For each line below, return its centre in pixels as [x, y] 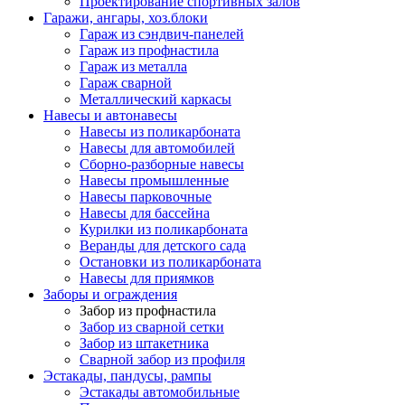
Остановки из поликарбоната [170, 261]
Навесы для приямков [147, 278]
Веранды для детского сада [163, 245]
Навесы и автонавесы [110, 115]
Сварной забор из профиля [162, 359]
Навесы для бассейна [145, 212]
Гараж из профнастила [149, 50]
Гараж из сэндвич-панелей [162, 33]
